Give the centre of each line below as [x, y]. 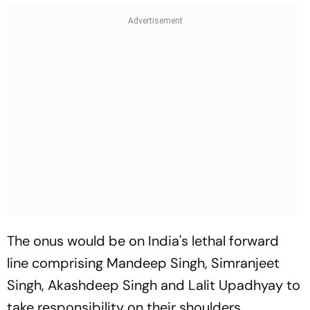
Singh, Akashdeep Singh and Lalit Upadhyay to [154, 285]
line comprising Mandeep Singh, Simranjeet [143, 263]
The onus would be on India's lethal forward [143, 241]
